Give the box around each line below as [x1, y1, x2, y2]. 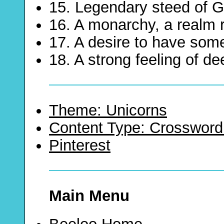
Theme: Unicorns [49, 101, 167, 119]
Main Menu [49, 187, 129, 205]
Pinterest [49, 136, 110, 154]
